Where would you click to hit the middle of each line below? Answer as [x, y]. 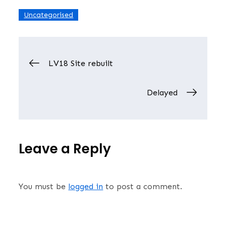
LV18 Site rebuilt [81, 64]
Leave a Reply [65, 149]
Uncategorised [49, 15]
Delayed [162, 93]
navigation [87, 92]
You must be [44, 187]
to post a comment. [143, 187]
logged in [86, 187]
